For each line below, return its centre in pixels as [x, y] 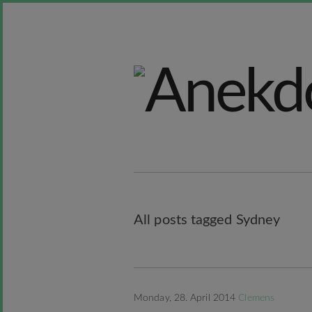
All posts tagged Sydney [207, 220]
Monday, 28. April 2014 [186, 298]
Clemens [257, 298]
